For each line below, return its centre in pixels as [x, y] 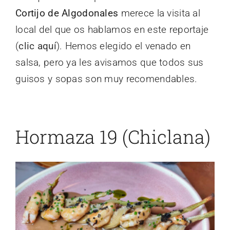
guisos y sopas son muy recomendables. [107, 79]
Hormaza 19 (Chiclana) [113, 137]
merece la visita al [159, 13]
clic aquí [37, 46]
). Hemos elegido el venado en [123, 46]
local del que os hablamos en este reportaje [112, 30]
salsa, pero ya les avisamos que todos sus [110, 63]
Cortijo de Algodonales [67, 13]
